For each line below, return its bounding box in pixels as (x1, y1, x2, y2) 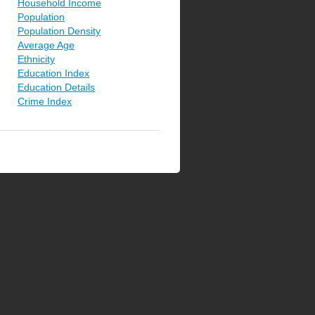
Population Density (18, 25, 101, 37)
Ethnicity (18, 53, 55, 65)
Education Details (18, 82, 95, 93)
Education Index (18, 67, 89, 79)
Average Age (18, 39, 75, 51)
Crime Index (18, 96, 72, 107)
